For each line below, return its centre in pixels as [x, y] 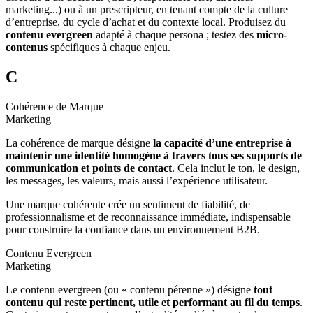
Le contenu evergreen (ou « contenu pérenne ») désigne [130, 290]
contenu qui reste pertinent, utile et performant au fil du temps [153, 303]
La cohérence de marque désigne [79, 143]
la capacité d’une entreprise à [222, 143]
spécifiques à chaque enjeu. [109, 48]
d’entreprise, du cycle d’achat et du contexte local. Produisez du [146, 22]
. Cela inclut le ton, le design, [236, 168]
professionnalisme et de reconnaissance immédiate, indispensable [148, 217]
